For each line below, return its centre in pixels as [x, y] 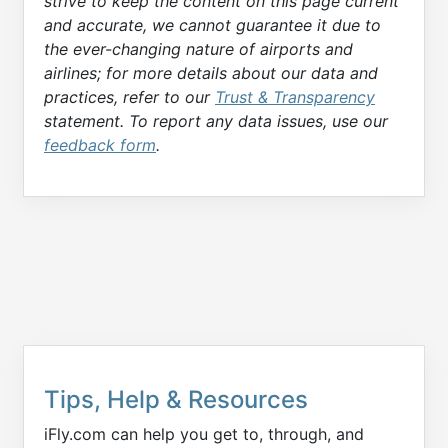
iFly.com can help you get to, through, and [204, 434]
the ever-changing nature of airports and [198, 48]
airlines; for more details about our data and [211, 72]
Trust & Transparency [295, 96]
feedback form [100, 144]
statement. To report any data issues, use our [216, 120]
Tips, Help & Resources [176, 400]
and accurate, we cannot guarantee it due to [212, 24]
